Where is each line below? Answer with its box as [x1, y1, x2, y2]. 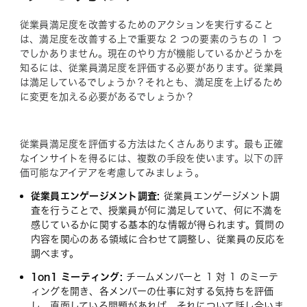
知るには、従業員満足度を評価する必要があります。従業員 [19, 62, 284, 73]
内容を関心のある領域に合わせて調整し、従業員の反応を [30, 234, 285, 244]
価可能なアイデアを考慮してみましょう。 [19, 167, 204, 177]
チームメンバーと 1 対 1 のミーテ [123, 271, 279, 282]
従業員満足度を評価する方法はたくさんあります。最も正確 [19, 138, 284, 149]
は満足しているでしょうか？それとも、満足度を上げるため [19, 77, 283, 87]
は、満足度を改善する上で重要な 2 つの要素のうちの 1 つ [19, 34, 282, 44]
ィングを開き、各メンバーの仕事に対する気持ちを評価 [30, 286, 274, 296]
